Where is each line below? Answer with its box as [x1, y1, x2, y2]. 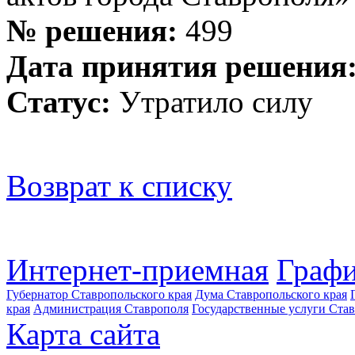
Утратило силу [111, 84, 313, 119]
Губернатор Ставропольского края [6, 287, 192, 301]
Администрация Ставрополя [33, 301, 189, 315]
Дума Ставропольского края [195, 287, 347, 301]
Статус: [6, 84, 111, 119]
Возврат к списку [6, 168, 232, 203]
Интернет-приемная [6, 252, 269, 287]
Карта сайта [6, 316, 160, 351]
